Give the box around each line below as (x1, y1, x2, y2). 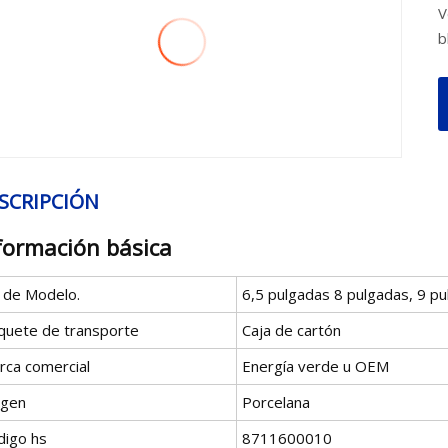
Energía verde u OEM (242, 355, 389, 376)
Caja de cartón (242, 319, 341, 340)
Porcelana (242, 391, 310, 412)
